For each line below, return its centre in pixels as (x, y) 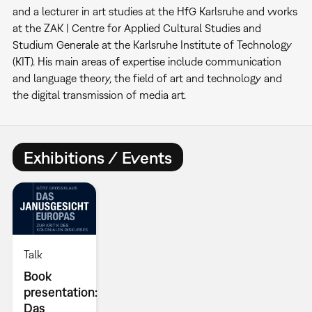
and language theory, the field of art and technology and (147, 78)
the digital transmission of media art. (99, 95)
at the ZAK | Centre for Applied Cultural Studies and (136, 28)
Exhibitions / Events (97, 157)
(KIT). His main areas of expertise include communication (147, 61)
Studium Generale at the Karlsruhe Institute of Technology (152, 45)
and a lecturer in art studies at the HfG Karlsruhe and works (155, 11)
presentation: (60, 292)
